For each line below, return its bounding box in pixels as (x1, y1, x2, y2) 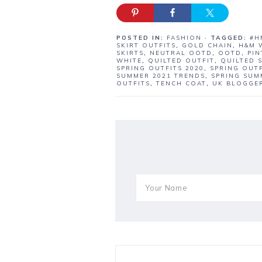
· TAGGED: (205, 34, 250, 42)
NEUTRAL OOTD (150, 49, 212, 57)
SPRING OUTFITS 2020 (116, 64, 204, 73)
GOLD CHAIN (182, 42, 233, 50)
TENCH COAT (156, 80, 206, 88)
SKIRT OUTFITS (116, 42, 176, 50)
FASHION (167, 34, 202, 42)
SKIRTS (116, 49, 144, 57)
